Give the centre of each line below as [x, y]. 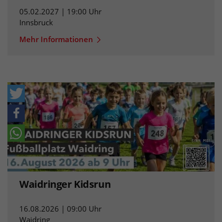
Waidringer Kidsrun [65, 184]
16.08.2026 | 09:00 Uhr [60, 208]
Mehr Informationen [56, 39]
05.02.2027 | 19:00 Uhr [60, 12]
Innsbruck [36, 23]
